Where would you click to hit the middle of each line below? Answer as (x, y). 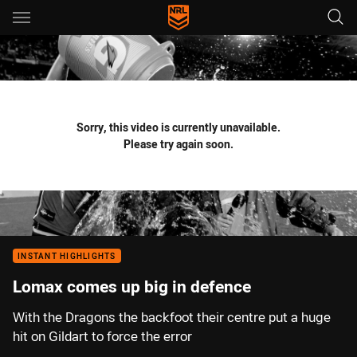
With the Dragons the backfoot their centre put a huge (172, 317)
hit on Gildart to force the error (102, 336)
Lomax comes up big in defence (132, 286)
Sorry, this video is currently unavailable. (178, 127)
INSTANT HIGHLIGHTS (67, 256)
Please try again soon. (178, 144)
